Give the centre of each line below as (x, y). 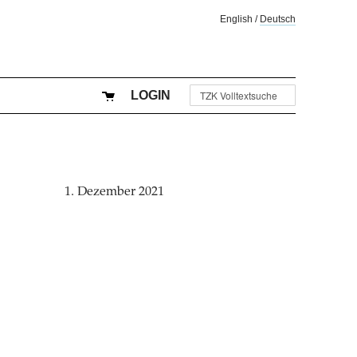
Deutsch (278, 19)
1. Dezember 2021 (115, 192)
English (236, 19)
